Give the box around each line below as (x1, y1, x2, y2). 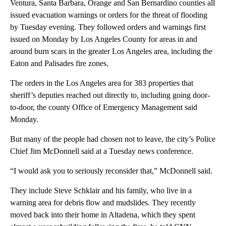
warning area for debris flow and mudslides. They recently (10, 198, 196, 207)
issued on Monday (10, 34, 69, 43)
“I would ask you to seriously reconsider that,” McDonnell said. (10, 166, 212, 175)
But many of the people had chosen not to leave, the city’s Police (10, 134, 215, 143)
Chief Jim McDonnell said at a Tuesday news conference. (10, 146, 193, 155)
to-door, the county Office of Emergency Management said (10, 102, 197, 111)
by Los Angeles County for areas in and (71, 34, 197, 43)
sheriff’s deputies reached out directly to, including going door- (10, 90, 210, 99)
